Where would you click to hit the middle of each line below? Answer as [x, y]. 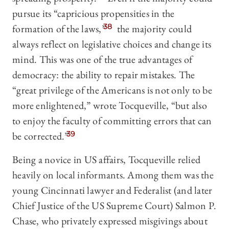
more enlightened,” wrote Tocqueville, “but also [110, 106]
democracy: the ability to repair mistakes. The [104, 75]
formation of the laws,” [59, 29]
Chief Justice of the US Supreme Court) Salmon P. [114, 206]
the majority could [153, 29]
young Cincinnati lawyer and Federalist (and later [112, 190]
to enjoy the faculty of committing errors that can [112, 121]
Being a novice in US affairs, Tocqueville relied [106, 160]
